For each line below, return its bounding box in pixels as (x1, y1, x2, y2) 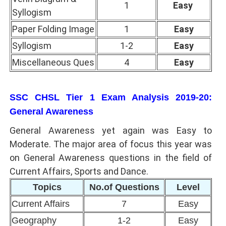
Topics (32, 182, 62, 193)
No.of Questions (89, 182, 159, 193)
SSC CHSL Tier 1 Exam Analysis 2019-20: (10, 92, 212, 103)
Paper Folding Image (12, 24, 94, 35)
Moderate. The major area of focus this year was (10, 139, 212, 150)
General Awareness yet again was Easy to (10, 125, 212, 136)
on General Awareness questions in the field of (10, 152, 212, 163)
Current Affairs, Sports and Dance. (10, 166, 148, 177)
